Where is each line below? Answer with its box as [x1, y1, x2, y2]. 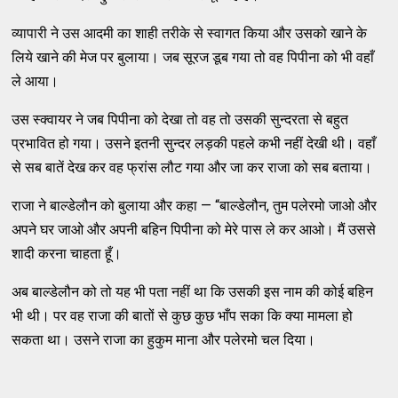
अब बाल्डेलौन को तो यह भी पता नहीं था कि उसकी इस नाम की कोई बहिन [12, 283, 374, 300]
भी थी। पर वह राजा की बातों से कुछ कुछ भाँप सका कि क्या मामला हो [12, 306, 354, 324]
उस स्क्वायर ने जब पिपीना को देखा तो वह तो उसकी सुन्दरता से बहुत [12, 110, 349, 128]
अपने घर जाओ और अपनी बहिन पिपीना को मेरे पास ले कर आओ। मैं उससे [12, 220, 377, 238]
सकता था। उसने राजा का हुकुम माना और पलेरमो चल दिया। [12, 330, 316, 348]
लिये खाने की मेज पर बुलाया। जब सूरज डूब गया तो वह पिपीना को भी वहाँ [12, 48, 375, 66]
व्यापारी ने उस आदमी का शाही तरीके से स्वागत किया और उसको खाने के [12, 24, 368, 42]
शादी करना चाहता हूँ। [12, 244, 123, 262]
